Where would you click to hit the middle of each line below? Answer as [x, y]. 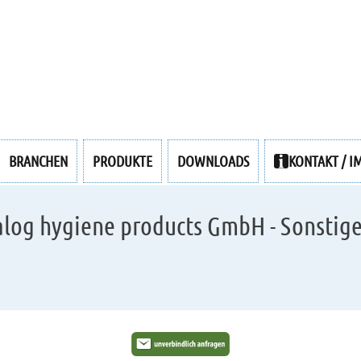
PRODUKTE [122, 161]
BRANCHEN [38, 161]
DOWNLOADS [213, 161]
